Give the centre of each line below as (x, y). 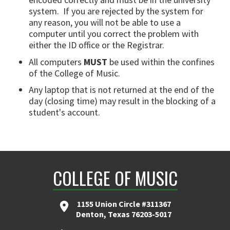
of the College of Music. (74, 73)
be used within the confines (161, 62)
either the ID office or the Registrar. (97, 45)
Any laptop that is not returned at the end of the (121, 90)
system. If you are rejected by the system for (116, 11)
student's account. (64, 112)
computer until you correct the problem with (114, 34)
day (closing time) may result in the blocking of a (122, 101)
